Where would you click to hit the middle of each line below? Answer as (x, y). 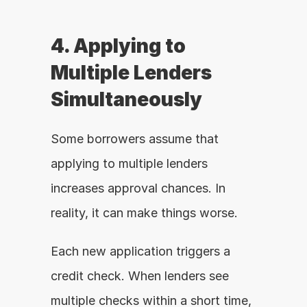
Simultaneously (126, 99)
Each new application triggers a (140, 251)
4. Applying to (118, 46)
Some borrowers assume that (135, 139)
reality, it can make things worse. (144, 213)
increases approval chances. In (138, 188)
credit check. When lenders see (140, 276)
